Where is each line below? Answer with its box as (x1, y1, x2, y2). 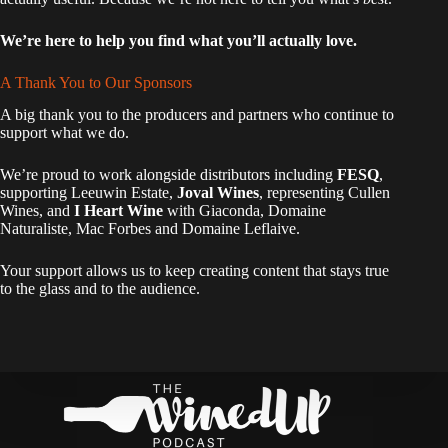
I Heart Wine (74, 202, 163, 220)
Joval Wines (177, 184, 259, 202)
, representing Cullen (259, 184, 390, 202)
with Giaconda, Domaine (163, 202, 326, 220)
